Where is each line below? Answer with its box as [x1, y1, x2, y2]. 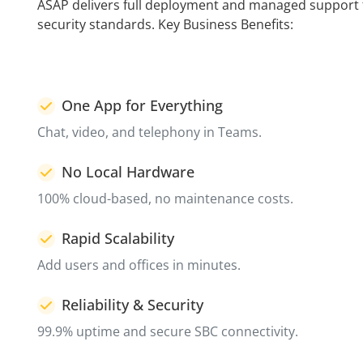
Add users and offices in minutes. [36, 256, 241, 275]
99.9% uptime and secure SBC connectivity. [36, 322, 298, 341]
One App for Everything [61, 96, 223, 116]
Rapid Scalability [61, 228, 174, 249]
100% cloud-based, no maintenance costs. [36, 190, 293, 208]
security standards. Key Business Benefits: [36, 15, 293, 34]
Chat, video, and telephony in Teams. [36, 123, 262, 142]
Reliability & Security [61, 295, 203, 315]
